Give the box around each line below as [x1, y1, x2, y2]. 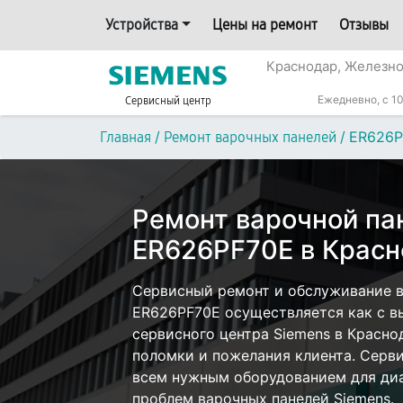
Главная [100, 129, 151, 146]
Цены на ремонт [211, 16, 318, 33]
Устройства [105, 16, 178, 33]
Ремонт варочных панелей [164, 129, 336, 146]
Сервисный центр [125, 94, 211, 107]
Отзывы [338, 16, 389, 33]
